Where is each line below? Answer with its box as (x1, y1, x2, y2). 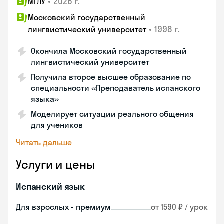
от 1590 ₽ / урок (151, 202, 208, 212)
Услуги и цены (16, 157, 95, 172)
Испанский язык (16, 181, 85, 192)
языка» (31, 94, 59, 104)
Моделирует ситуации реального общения (31, 109, 194, 119)
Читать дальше (16, 137, 72, 147)
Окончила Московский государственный (31, 46, 187, 56)
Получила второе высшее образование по (31, 72, 191, 82)
